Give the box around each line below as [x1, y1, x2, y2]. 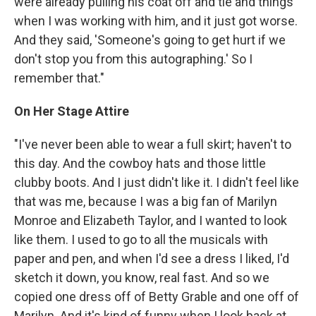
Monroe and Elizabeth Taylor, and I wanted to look [14, 213, 287, 228]
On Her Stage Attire [14, 104, 129, 119]
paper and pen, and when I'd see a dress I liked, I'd [14, 251, 289, 266]
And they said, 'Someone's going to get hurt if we [14, 32, 286, 47]
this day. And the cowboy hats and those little [14, 156, 266, 171]
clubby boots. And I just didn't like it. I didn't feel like [14, 175, 299, 190]
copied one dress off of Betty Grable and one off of [14, 289, 299, 304]
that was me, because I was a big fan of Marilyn [14, 194, 277, 209]
